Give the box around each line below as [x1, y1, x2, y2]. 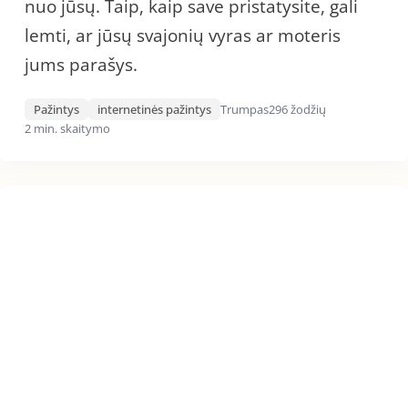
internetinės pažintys [97, 101, 211, 117]
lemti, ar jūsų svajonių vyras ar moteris [25, 24, 341, 47]
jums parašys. [25, 53, 138, 76]
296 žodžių [269, 101, 326, 117]
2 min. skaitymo [25, 120, 110, 137]
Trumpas [220, 101, 269, 117]
